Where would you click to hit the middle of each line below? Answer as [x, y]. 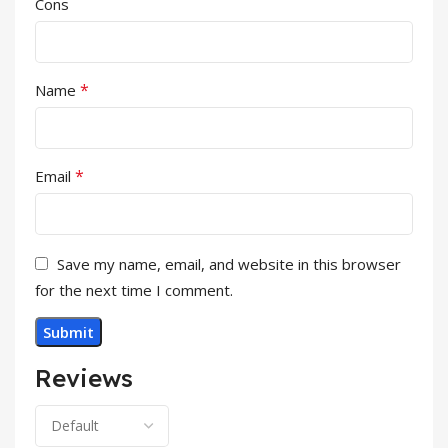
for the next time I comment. [134, 289]
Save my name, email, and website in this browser [229, 263]
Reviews [84, 377]
